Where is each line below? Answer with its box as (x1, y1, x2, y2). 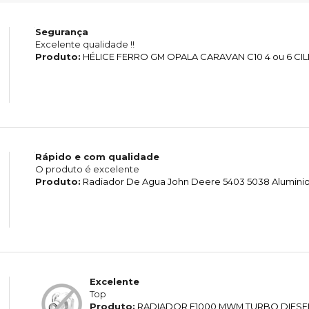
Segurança (34, 26, 88, 38)
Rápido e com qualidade (34, 151, 159, 163)
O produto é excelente (34, 163, 139, 175)
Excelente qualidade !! (34, 39, 134, 50)
